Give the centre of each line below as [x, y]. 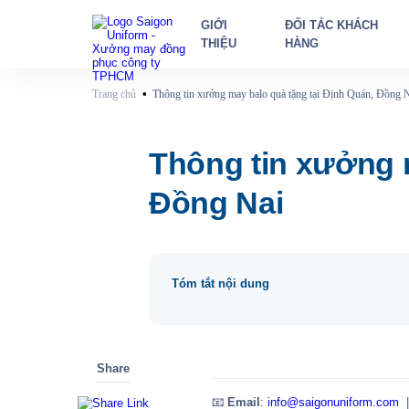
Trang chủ [114, 95]
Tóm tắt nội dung [221, 283]
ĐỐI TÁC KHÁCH [332, 25]
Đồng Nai [216, 203]
